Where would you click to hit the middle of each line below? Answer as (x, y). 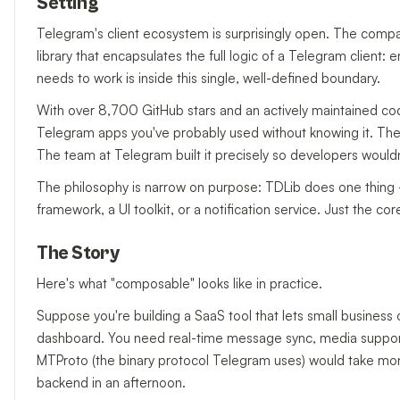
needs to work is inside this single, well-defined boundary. (208, 78)
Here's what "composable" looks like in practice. (179, 283)
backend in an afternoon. (111, 383)
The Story (78, 254)
